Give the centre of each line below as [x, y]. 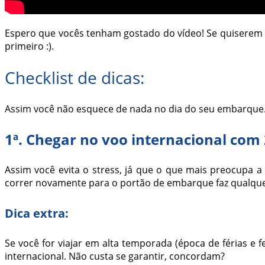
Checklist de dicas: [75, 77]
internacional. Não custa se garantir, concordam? [115, 256]
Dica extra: [37, 213]
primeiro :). [29, 46]
